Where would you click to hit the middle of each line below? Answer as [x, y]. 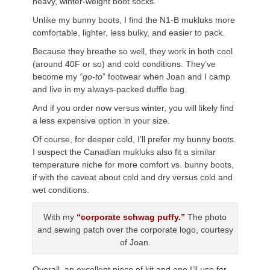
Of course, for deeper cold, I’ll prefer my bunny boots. [134, 139]
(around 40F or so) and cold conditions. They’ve [124, 64]
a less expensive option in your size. [101, 120]
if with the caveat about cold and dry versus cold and [133, 177]
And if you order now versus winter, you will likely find [133, 108]
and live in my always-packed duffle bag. [110, 89]
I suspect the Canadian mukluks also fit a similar [124, 152]
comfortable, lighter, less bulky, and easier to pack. [129, 32]
